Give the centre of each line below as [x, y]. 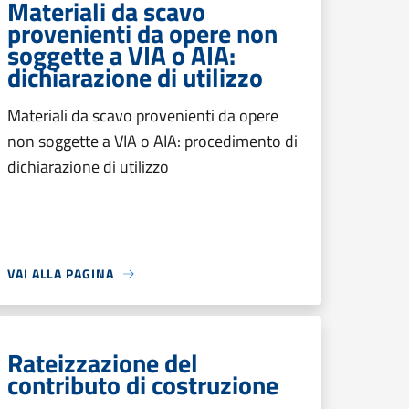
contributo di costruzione [143, 385]
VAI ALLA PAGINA [61, 273]
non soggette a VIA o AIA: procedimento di [152, 141]
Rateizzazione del [103, 363]
